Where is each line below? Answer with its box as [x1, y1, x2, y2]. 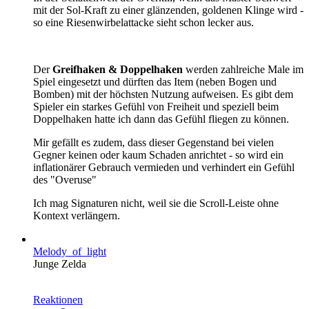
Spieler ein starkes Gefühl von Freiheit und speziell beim [33, 100, 279, 112]
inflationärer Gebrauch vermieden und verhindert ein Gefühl [33, 161, 295, 173]
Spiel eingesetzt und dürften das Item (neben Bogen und [33, 75, 277, 88]
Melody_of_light [33, 245, 106, 257]
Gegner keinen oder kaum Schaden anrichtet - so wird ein [33, 148, 283, 161]
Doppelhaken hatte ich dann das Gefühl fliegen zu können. [33, 112, 289, 125]
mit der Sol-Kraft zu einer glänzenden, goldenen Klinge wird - [33, 3, 303, 16]
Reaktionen [33, 293, 83, 306]
